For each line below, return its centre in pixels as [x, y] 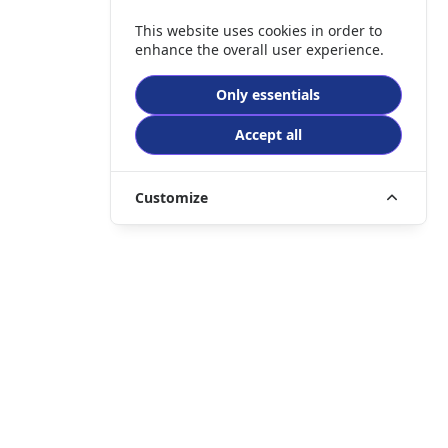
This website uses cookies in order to [259, 31]
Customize [172, 198]
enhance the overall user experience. [260, 50]
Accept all [268, 135]
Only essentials [268, 95]
